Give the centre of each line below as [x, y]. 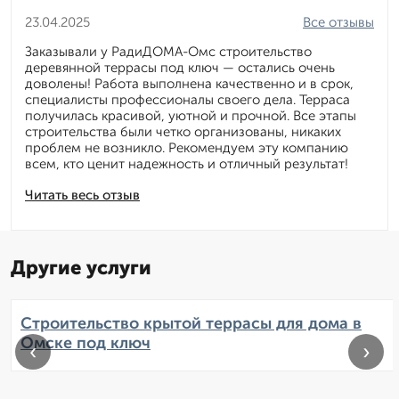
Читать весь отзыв [82, 195]
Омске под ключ [85, 343]
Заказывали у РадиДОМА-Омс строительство [168, 52]
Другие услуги [81, 268]
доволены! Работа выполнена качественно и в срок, [189, 84]
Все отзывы [338, 23]
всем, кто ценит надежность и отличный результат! [187, 164]
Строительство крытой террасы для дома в [191, 324]
